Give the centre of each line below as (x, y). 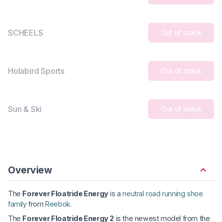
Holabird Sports (36, 71)
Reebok (58, 204)
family (17, 204)
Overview (30, 170)
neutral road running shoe (163, 193)
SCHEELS (26, 32)
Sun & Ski (25, 109)
